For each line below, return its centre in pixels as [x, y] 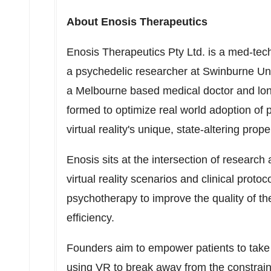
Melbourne [101, 91]
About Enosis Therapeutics [137, 22]
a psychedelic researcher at [135, 71]
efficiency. [90, 218]
